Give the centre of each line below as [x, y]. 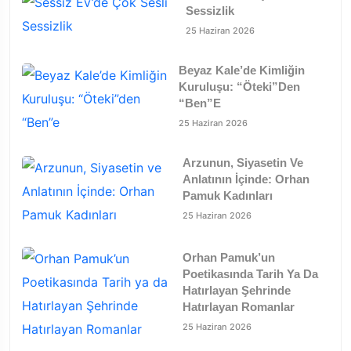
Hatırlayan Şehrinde [236, 291]
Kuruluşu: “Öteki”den [240, 87]
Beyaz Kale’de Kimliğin [242, 71]
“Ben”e [200, 103]
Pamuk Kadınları [227, 196]
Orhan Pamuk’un [228, 258]
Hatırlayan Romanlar [238, 307]
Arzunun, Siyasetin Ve [242, 163]
